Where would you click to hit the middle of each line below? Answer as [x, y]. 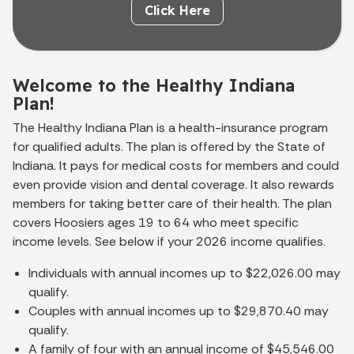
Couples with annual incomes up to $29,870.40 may [179, 311]
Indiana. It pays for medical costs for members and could [176, 165]
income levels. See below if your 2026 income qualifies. [169, 241]
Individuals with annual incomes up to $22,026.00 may [185, 273]
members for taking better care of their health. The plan [172, 203]
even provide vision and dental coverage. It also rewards [173, 184]
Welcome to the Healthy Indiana [154, 85]
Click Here [177, 10]
